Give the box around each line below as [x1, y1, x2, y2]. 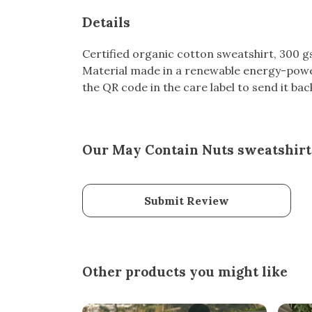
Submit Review [144, 193, 229, 208]
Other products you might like [82, 263, 288, 280]
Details [82, 13, 130, 31]
